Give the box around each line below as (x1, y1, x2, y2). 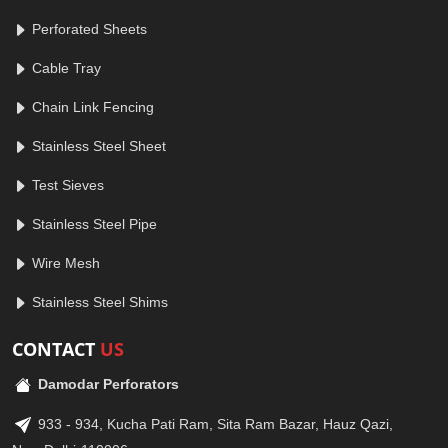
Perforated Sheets (28, 21, 147, 37)
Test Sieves (28, 177, 104, 193)
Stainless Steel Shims (28, 294, 168, 310)
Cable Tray (28, 60, 101, 76)
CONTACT (12, 337, 100, 361)
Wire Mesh (28, 255, 100, 271)
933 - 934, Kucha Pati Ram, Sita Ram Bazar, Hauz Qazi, (34, 415, 393, 432)
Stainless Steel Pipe (28, 216, 157, 232)
